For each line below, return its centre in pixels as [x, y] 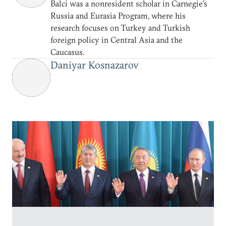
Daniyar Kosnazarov [95, 65]
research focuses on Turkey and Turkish [120, 28]
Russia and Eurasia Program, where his [118, 16]
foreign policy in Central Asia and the [117, 40]
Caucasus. [68, 52]
